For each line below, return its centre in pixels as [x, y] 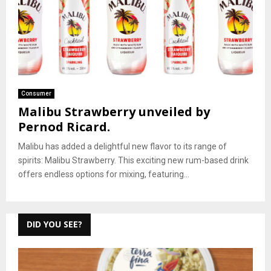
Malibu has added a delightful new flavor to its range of [122, 147]
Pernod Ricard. [64, 127]
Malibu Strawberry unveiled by [114, 112]
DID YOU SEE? [54, 224]
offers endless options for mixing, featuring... [104, 175]
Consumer [36, 94]
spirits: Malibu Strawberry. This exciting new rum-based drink [133, 161]
